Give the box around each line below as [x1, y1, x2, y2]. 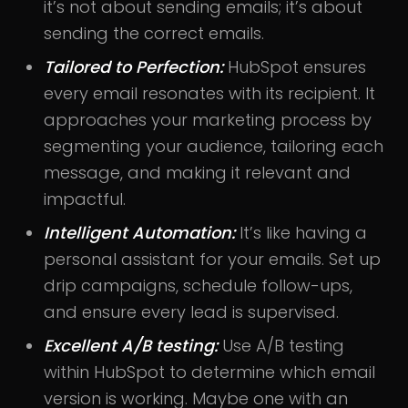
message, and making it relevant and [44, 160, 351, 184]
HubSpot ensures [223, 55, 366, 78]
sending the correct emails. [44, 21, 264, 45]
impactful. [44, 187, 126, 210]
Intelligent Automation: [44, 220, 235, 244]
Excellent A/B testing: [44, 333, 218, 357]
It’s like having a [235, 220, 367, 244]
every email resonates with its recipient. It [44, 81, 375, 105]
